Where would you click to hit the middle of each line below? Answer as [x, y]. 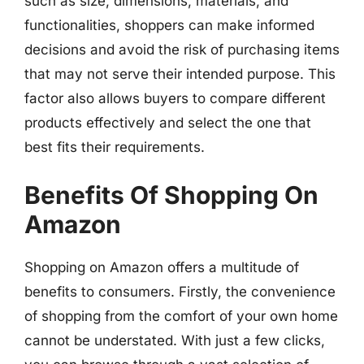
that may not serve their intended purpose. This [180, 74]
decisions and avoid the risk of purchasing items [182, 50]
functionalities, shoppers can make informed [169, 25]
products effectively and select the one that [168, 123]
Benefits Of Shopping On [171, 195]
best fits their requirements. [115, 147]
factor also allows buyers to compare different [175, 98]
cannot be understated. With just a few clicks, [175, 340]
